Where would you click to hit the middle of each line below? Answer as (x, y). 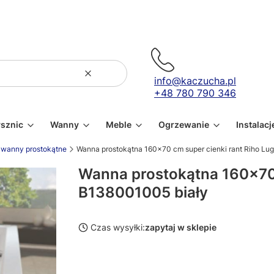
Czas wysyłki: (118, 227)
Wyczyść (106, 78)
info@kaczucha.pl (195, 81)
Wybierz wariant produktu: (141, 261)
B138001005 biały (143, 192)
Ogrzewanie (184, 124)
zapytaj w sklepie (181, 227)
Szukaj (126, 78)
